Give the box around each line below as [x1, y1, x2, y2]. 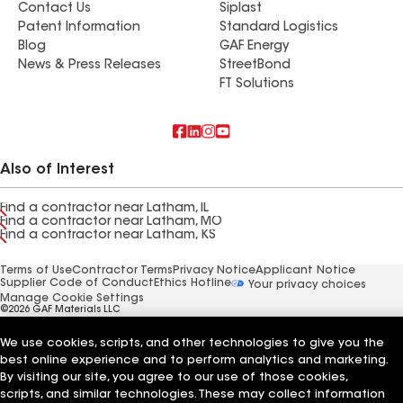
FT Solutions [219, 78, 294, 91]
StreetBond [219, 59, 291, 72]
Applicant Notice [255, 265, 355, 276]
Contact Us [18, 3, 91, 15]
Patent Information [18, 22, 140, 34]
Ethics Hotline [154, 278, 231, 289]
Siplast [219, 3, 262, 15]
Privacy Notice [173, 265, 255, 276]
